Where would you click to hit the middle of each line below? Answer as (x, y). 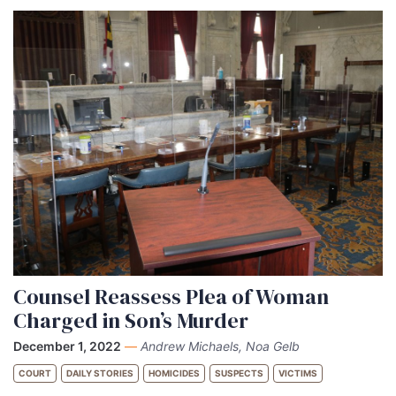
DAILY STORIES (100, 373)
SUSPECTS (239, 373)
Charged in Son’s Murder (131, 320)
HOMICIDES (174, 373)
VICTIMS (298, 373)
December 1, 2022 (67, 346)
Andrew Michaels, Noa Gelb (220, 346)
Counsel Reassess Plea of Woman (171, 297)
